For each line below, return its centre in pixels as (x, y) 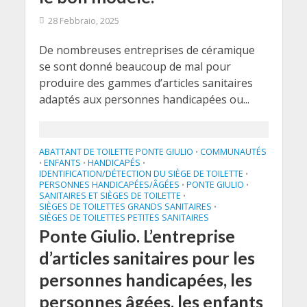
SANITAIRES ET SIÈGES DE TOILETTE (110, 196)
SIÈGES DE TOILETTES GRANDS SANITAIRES (125, 207)
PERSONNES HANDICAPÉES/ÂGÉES (109, 185)
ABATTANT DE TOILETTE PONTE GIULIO (116, 152)
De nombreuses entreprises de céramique (147, 50)
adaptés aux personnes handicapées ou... (144, 99)
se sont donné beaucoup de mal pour (135, 66)
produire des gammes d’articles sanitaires (146, 83)
